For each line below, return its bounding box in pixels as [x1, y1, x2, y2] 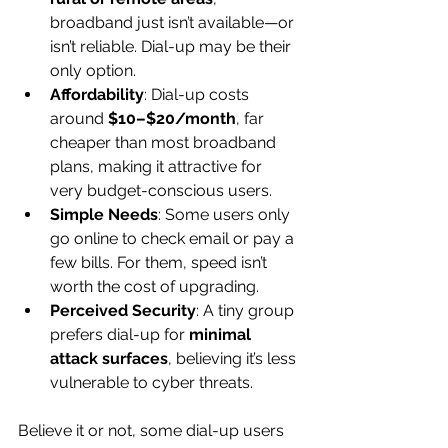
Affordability [50, 85, 144, 104]
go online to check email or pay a [50, 229, 298, 248]
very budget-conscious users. [50, 181, 272, 200]
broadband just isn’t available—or [50, 13, 298, 32]
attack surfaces [50, 349, 168, 368]
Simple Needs [50, 205, 158, 224]
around [50, 109, 108, 128]
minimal [189, 325, 255, 344]
